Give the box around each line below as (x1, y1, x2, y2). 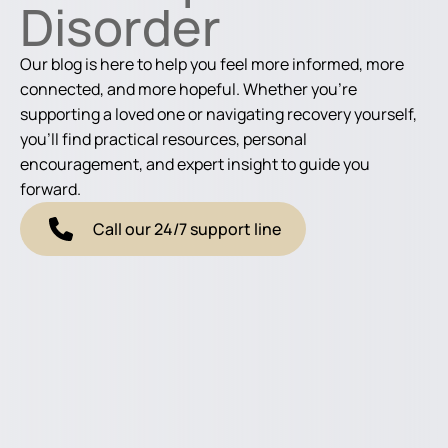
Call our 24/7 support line (93, 218, 281, 240)
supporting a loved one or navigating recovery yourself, (20, 103, 417, 125)
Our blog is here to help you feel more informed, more (20, 53, 404, 75)
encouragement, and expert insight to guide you (20, 153, 370, 175)
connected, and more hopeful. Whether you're (20, 78, 357, 100)
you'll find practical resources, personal (20, 128, 307, 150)
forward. (20, 178, 81, 200)
